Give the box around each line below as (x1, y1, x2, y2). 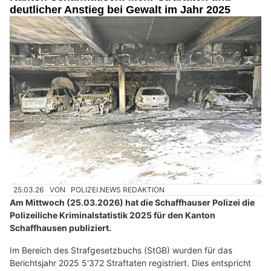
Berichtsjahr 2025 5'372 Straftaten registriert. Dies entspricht (10, 258, 251, 269)
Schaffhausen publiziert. (10, 223, 111, 233)
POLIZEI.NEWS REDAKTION (71, 185, 165, 195)
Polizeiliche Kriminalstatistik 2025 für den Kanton (10, 210, 215, 221)
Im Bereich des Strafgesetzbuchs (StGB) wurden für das (10, 245, 232, 256)
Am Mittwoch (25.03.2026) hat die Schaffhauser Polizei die (10, 197, 255, 208)
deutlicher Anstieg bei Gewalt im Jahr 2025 (10, 4, 230, 16)
